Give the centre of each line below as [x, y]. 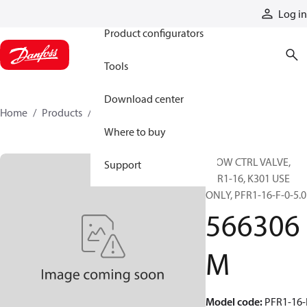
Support [123, 164]
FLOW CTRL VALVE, [248, 162]
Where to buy [135, 132]
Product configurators [154, 33]
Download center [144, 99]
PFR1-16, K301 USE [248, 178]
